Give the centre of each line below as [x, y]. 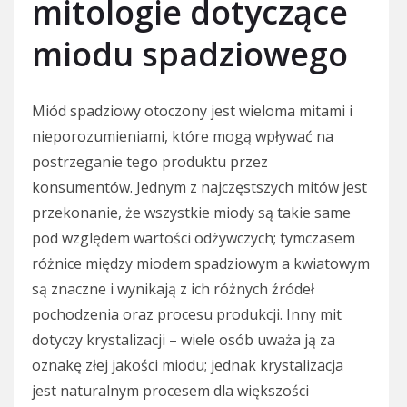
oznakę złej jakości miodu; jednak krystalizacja [188, 365]
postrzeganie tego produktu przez [150, 161]
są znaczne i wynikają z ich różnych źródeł [173, 288]
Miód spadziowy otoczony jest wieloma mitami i [192, 110]
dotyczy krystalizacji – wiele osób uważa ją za [184, 339]
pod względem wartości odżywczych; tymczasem [194, 238]
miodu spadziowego [190, 54]
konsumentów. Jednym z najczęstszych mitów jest [199, 187]
